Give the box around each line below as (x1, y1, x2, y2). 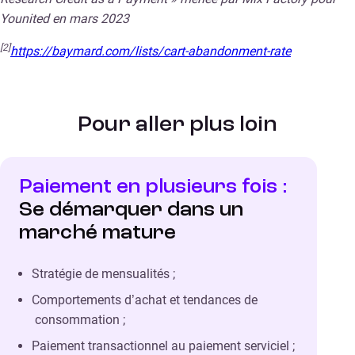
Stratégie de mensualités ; (32, 265, 175, 281)
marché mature (19, 222, 176, 243)
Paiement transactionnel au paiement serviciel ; (32, 338, 295, 353)
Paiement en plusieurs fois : (19, 176, 288, 197)
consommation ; (35, 311, 125, 327)
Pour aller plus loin (78, 113, 277, 136)
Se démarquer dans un (19, 199, 243, 220)
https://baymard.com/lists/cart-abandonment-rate (10, 43, 291, 59)
